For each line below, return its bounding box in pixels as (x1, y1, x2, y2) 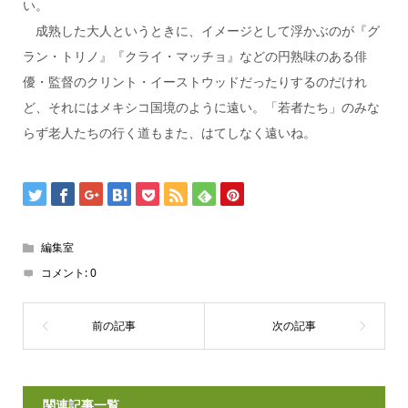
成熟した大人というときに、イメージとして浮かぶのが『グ (22, 21, 380, 39)
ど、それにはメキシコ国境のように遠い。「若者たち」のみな (22, 97, 380, 116)
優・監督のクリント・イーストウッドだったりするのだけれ (22, 72, 367, 90)
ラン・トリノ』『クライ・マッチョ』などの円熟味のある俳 (22, 46, 367, 65)
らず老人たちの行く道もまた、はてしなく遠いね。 (22, 123, 316, 141)
